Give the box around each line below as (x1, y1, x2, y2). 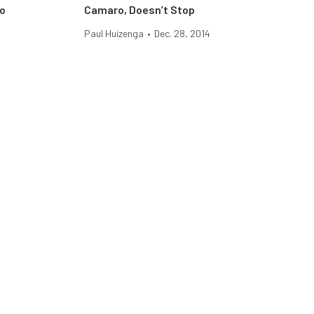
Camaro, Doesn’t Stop (84, 3, 195, 16)
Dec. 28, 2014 (154, 27, 210, 39)
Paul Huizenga (84, 27, 144, 39)
